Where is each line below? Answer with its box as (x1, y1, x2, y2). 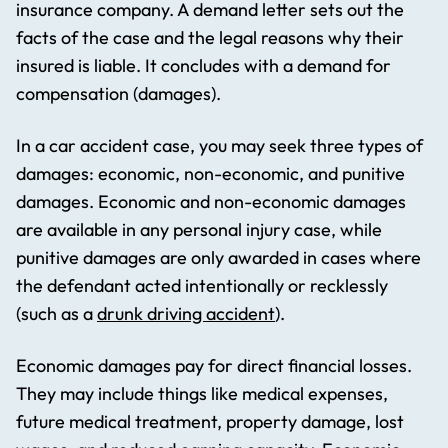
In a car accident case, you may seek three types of (16, 134, 423, 158)
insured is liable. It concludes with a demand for (16, 54, 391, 78)
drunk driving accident (97, 302, 275, 326)
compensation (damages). (16, 82, 221, 106)
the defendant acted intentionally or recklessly (16, 274, 388, 298)
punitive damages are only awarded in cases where (16, 246, 421, 270)
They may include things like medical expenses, (16, 382, 388, 406)
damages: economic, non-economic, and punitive (16, 162, 405, 186)
